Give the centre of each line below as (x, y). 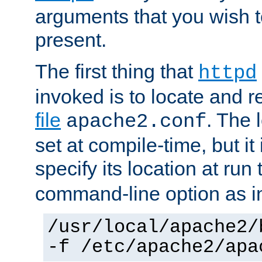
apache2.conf (136, 121)
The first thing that (117, 71)
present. (71, 39)
